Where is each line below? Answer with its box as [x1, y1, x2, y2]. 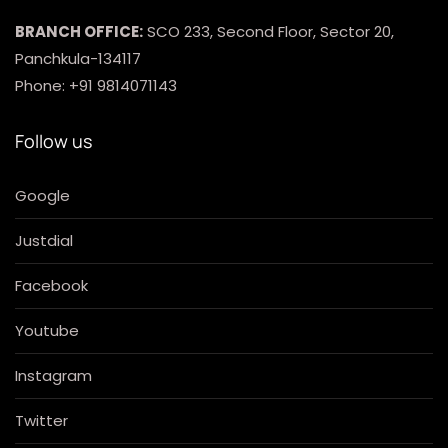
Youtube [15, 319, 79, 341]
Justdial [15, 229, 73, 251]
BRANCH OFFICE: [15, 20, 143, 42]
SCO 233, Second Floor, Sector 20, [143, 20, 394, 42]
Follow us [15, 128, 92, 153]
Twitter [15, 409, 68, 431]
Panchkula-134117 [15, 47, 141, 69]
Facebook [15, 274, 88, 296]
